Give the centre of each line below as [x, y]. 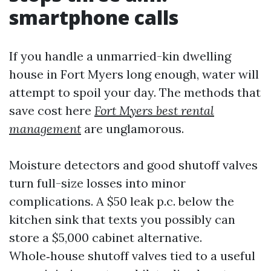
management [45, 129]
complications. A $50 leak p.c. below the [122, 201]
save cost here [52, 110]
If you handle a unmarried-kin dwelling [120, 56]
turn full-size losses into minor [97, 183]
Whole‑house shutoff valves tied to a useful [132, 256]
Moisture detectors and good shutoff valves [133, 165]
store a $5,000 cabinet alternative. [106, 237]
